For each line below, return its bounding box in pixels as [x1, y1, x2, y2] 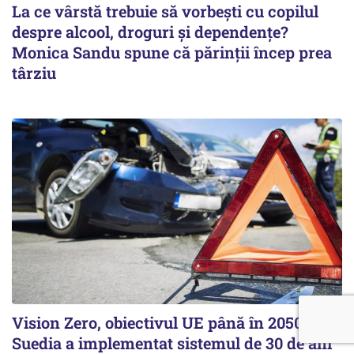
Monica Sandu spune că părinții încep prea [12, 41, 332, 62]
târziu [12, 62, 56, 83]
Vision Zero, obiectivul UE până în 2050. [12, 311, 307, 333]
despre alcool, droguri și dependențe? [12, 21, 288, 42]
